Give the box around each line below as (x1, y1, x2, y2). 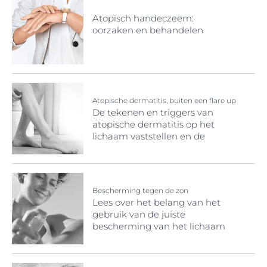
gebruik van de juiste (92, 208, 185, 220)
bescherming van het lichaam (92, 220, 225, 232)
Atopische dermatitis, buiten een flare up (92, 95, 236, 105)
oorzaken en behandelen (92, 24, 203, 36)
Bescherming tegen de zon (92, 185, 188, 195)
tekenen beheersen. (92, 142, 181, 154)
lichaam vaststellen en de (92, 130, 205, 142)
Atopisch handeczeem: (92, 12, 194, 24)
